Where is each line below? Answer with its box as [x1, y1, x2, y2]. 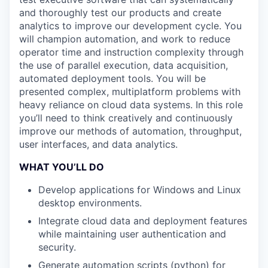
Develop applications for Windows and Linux [38, 184, 241, 196]
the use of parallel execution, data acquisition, [19, 59, 228, 71]
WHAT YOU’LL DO [19, 161, 104, 173]
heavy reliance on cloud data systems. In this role [19, 99, 243, 111]
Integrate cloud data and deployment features [38, 215, 247, 227]
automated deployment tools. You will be [19, 72, 206, 84]
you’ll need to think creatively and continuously [19, 112, 233, 124]
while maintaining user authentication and [38, 228, 226, 240]
